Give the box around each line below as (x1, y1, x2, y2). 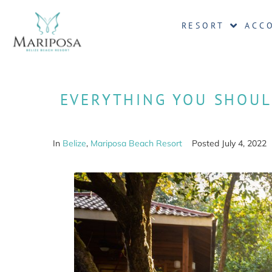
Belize (63, 138, 86, 149)
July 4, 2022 (222, 138, 267, 149)
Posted (192, 138, 222, 149)
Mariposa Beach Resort (90, 138, 182, 149)
